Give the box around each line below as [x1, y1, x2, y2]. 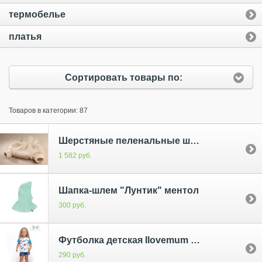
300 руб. [58, 201, 86, 210]
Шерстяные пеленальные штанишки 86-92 [190, 135, 199, 146]
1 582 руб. [58, 151, 92, 160]
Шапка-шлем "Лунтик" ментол [58, 185, 199, 195]
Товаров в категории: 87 [9, 106, 88, 115]
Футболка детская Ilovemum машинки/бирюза [191, 235, 200, 245]
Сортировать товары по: [65, 72, 182, 82]
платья [9, 32, 42, 42]
